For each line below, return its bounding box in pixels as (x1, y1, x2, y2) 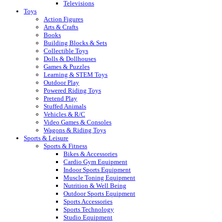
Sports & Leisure (24, 134, 68, 142)
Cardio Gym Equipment (63, 158, 127, 166)
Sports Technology (63, 205, 114, 213)
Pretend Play (44, 94, 77, 102)
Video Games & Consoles (44, 118, 111, 126)
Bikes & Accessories (63, 150, 117, 158)
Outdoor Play (44, 78, 79, 86)
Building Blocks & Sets (44, 39, 107, 47)
